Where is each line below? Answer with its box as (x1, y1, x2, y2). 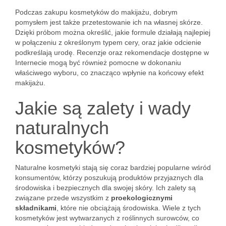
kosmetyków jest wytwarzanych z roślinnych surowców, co (15, 214, 199, 222)
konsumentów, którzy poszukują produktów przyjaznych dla (15, 174, 203, 182)
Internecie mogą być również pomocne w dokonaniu (15, 59, 181, 67)
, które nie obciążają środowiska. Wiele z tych (56, 204, 201, 212)
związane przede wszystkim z (15, 194, 111, 202)
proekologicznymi (111, 194, 173, 202)
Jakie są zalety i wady (15, 98, 191, 119)
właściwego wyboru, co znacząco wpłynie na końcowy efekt (15, 69, 204, 77)
